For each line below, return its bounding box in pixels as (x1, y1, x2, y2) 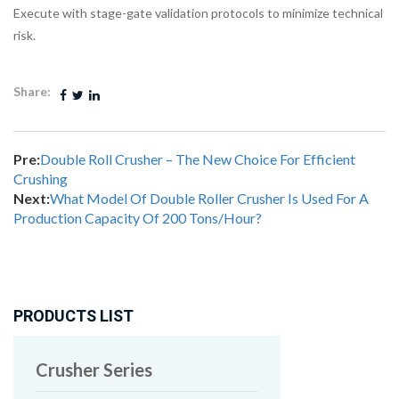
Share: (13, 83, 53, 99)
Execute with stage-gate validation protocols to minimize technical (13, 4, 383, 20)
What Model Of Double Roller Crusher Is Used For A (50, 189, 369, 207)
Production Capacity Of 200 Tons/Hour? (13, 208, 262, 226)
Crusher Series (36, 358, 152, 380)
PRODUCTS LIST (13, 304, 134, 329)
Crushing (13, 169, 68, 187)
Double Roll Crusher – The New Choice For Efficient (40, 150, 355, 167)
